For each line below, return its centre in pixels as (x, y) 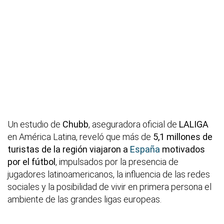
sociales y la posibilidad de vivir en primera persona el (109, 186)
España (145, 149)
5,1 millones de (183, 136)
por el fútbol (31, 161)
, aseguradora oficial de (134, 124)
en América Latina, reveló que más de (80, 136)
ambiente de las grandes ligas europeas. (84, 199)
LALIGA (194, 124)
